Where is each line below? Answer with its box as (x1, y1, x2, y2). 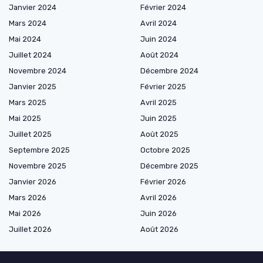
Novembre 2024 (9, 66, 66, 76)
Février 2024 (140, 3, 186, 12)
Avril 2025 (140, 98, 177, 107)
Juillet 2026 (9, 225, 52, 234)
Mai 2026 (9, 209, 41, 218)
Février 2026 (140, 177, 186, 187)
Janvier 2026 (9, 177, 56, 187)
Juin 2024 (140, 35, 177, 44)
